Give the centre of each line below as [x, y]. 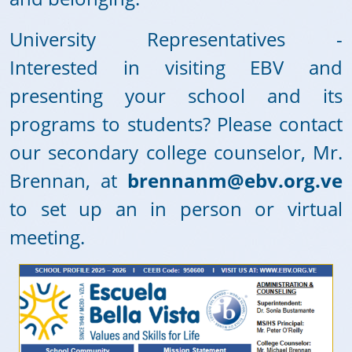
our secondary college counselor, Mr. [176, 152]
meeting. [47, 237]
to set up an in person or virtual [176, 209]
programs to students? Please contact [176, 124]
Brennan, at [68, 180]
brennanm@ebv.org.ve [235, 180]
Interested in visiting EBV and [176, 67]
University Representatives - [176, 39]
